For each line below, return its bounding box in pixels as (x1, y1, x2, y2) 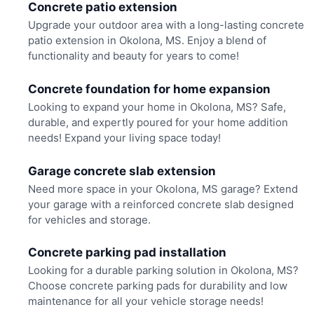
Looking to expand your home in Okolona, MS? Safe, (27, 100, 286, 114)
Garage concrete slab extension (27, 163, 216, 178)
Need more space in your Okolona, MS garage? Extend (27, 182, 298, 196)
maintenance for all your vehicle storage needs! (27, 294, 264, 308)
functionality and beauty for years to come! (27, 49, 239, 63)
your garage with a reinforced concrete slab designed (27, 197, 294, 211)
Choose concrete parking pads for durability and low (27, 279, 287, 293)
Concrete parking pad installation (27, 245, 226, 260)
